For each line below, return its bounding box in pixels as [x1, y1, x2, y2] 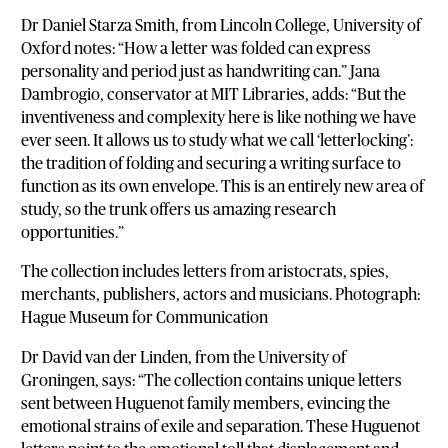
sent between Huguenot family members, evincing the [21, 395, 391, 412]
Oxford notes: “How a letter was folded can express [21, 41, 372, 58]
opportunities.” [21, 225, 125, 242]
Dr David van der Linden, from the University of [21, 349, 347, 366]
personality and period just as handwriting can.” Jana [21, 64, 381, 81]
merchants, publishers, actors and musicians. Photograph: [21, 287, 421, 304]
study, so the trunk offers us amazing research [21, 202, 337, 219]
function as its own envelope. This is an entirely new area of [21, 179, 425, 196]
